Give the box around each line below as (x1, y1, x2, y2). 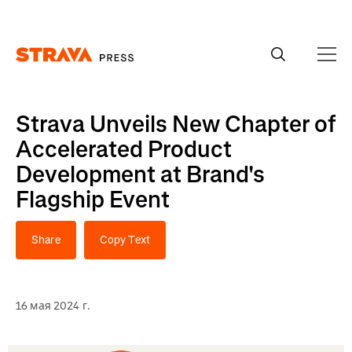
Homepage (15, 61, 68, 76)
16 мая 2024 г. (16, 299, 90, 313)
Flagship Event (16, 184, 170, 215)
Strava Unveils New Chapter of (16, 108, 336, 140)
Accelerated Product (16, 134, 232, 165)
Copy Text (99, 233, 150, 247)
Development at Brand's (16, 159, 265, 190)
